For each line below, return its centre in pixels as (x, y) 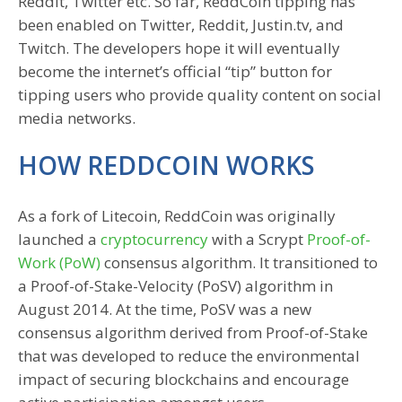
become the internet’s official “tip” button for (175, 72)
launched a (59, 240)
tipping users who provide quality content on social (200, 95)
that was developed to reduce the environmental (189, 356)
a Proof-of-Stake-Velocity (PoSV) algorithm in (175, 286)
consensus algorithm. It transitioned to (239, 263)
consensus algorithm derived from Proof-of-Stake (193, 333)
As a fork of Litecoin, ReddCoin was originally (177, 216)
